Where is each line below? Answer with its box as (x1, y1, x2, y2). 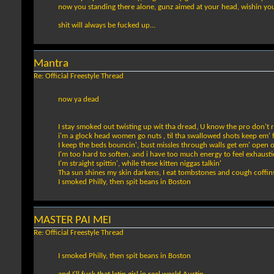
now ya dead (58, 95, 99, 104)
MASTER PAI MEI (34, 215, 111, 227)
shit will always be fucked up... (58, 21, 155, 30)
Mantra (34, 58, 68, 70)
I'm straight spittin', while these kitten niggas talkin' (58, 160, 221, 168)
